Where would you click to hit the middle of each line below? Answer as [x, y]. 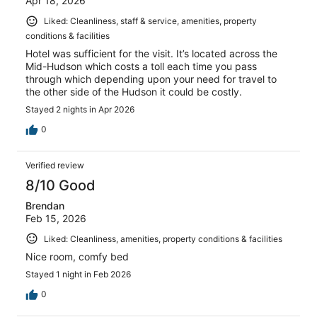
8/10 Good [60, 185]
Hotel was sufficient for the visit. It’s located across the [151, 53]
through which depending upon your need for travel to [151, 79]
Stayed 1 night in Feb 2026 [78, 275]
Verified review [55, 165]
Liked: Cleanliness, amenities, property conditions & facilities [163, 238]
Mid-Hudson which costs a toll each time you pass [141, 66]
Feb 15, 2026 [56, 218]
